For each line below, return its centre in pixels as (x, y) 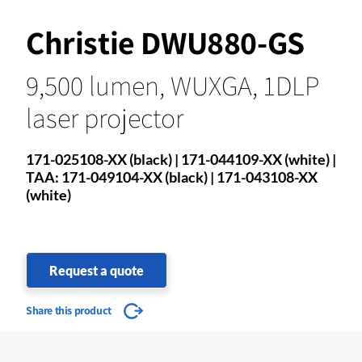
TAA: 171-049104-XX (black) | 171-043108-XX (172, 177)
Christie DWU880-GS (165, 42)
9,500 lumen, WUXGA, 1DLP (173, 85)
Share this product (69, 310)
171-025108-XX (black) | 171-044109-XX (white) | (181, 159)
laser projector (105, 117)
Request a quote (97, 270)
